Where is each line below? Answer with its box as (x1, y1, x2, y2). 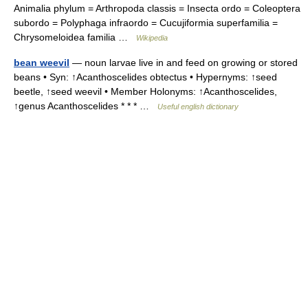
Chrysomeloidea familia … (14, 32, 136, 43)
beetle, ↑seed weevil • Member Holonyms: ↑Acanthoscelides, (14, 86, 277, 97)
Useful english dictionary (157, 102, 239, 111)
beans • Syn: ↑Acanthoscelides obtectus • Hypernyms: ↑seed (14, 71, 277, 82)
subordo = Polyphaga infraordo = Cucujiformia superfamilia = (14, 17, 278, 28)
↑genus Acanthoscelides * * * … (14, 100, 157, 111)
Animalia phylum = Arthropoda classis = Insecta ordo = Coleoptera (14, 3, 300, 14)
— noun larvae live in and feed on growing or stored (69, 57, 298, 68)
